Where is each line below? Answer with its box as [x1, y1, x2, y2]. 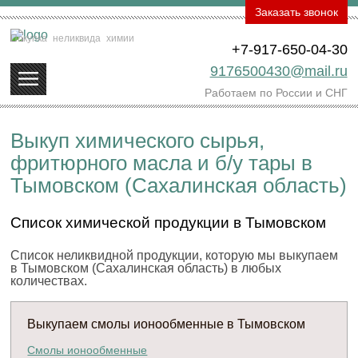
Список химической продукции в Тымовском [10, 214, 327, 232]
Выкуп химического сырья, [10, 129, 265, 153]
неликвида [53, 32, 101, 44]
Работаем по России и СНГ [204, 86, 348, 100]
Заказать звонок [254, 6, 338, 19]
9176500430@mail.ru [209, 63, 348, 80]
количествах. [10, 274, 88, 288]
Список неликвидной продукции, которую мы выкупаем [10, 249, 339, 263]
